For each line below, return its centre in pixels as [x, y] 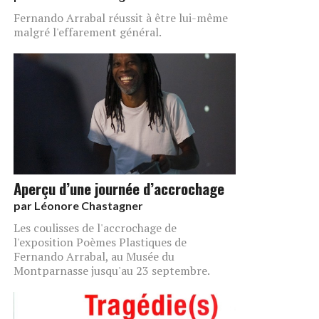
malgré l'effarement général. [88, 32]
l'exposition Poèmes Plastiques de [100, 242]
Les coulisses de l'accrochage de [95, 228]
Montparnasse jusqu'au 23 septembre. [112, 270]
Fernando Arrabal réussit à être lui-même [121, 17]
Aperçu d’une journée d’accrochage [119, 188]
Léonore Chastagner [89, 205]
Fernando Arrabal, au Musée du [94, 256]
